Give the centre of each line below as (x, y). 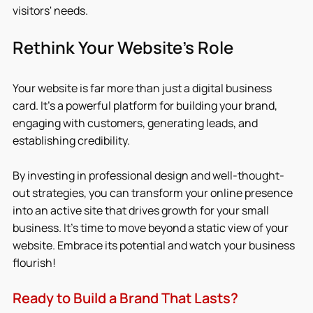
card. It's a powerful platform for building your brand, (146, 105)
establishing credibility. (71, 140)
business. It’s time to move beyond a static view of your (152, 227)
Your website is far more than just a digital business (143, 88)
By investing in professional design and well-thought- (148, 175)
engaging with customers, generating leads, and (136, 123)
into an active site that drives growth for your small (142, 210)
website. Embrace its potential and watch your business (155, 245)
